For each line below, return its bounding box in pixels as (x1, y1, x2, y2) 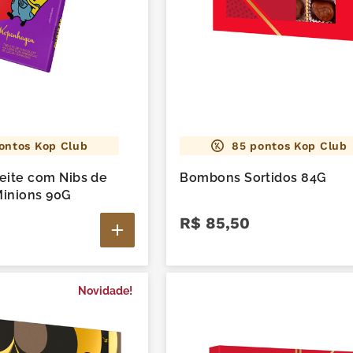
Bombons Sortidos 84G (180, 169, 327, 185)
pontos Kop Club (246, 139, 347, 152)
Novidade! (78, 284, 132, 297)
